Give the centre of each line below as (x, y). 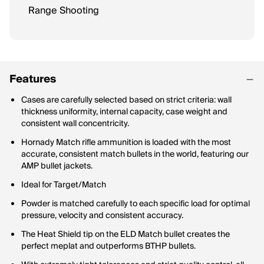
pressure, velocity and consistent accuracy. (102, 216)
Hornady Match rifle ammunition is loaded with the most (126, 143)
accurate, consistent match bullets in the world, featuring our (135, 154)
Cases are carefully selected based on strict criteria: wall (126, 100)
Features (33, 79)
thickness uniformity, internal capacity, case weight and (124, 112)
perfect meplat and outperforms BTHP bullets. (108, 246)
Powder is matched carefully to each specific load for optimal (136, 204)
